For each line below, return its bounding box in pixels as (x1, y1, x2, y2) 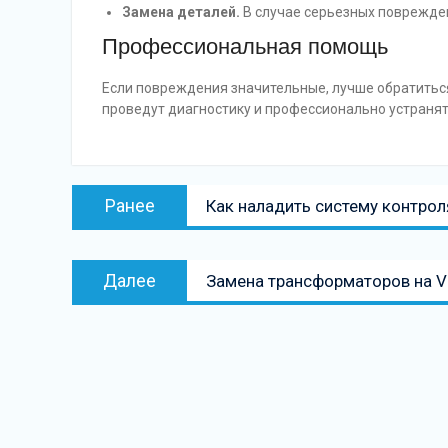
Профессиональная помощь (102, 34, 388, 60)
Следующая (206, 262, 290, 281)
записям (72, 235, 156, 261)
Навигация (72, 169, 181, 195)
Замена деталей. (122, 4, 240, 21)
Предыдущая (206, 187, 300, 206)
